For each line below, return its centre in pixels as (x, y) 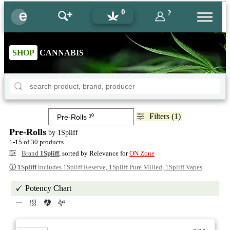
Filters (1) (165, 116)
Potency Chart (48, 188)
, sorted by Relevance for (94, 153)
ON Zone (142, 153)
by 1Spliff (62, 132)
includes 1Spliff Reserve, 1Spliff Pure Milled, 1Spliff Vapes (119, 167)
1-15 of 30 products (36, 142)
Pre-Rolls (28, 132)
